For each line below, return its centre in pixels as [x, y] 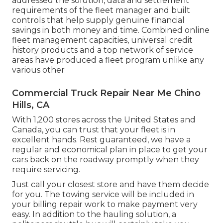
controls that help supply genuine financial [98, 20]
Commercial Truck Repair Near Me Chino [106, 93]
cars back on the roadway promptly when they [106, 160]
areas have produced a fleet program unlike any [108, 60]
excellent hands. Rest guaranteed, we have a [101, 140]
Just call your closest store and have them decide [111, 185]
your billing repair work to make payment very [105, 205]
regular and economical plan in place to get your [110, 150]
